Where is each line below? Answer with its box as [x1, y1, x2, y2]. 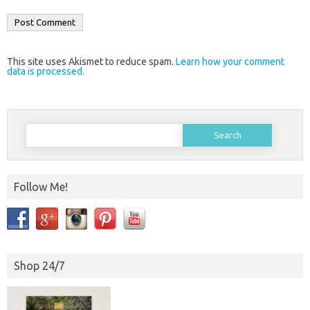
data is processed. [7, 66, 84, 77]
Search [24, 121, 53, 131]
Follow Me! [14, 181, 68, 194]
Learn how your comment [176, 56, 284, 68]
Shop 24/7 [14, 259, 65, 273]
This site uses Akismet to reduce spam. [7, 56, 176, 68]
